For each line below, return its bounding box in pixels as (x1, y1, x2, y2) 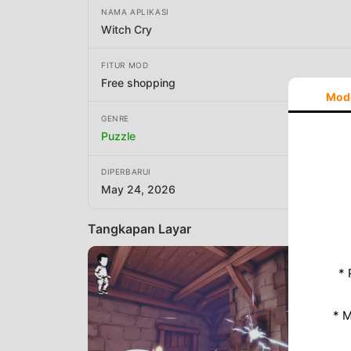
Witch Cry (101, 22, 152, 36)
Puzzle (101, 128, 136, 143)
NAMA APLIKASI (101, 6, 169, 16)
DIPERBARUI (101, 167, 151, 177)
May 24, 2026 (101, 183, 175, 197)
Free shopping (101, 75, 175, 89)
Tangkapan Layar (88, 220, 191, 237)
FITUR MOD (101, 60, 149, 70)
